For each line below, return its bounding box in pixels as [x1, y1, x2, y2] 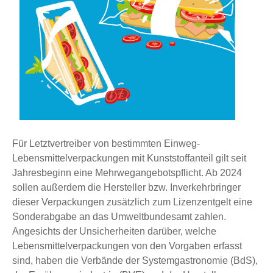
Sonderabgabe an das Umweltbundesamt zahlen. [12, 211, 226, 222]
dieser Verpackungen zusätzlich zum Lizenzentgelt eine [12, 196, 252, 207]
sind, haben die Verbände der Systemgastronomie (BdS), [12, 255, 258, 266]
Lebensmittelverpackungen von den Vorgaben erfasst [12, 240, 242, 251]
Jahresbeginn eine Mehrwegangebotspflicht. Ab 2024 [12, 167, 242, 178]
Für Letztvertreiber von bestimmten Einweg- [12, 138, 200, 149]
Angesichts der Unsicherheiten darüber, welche [12, 225, 216, 236]
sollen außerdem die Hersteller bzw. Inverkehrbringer [12, 182, 241, 193]
